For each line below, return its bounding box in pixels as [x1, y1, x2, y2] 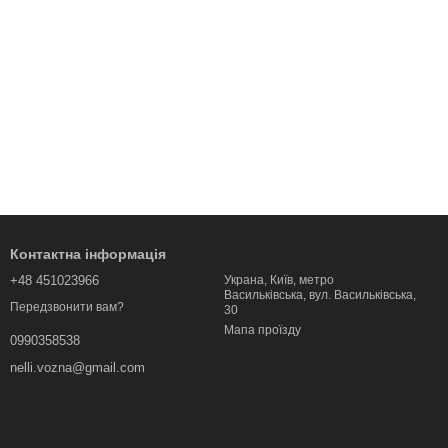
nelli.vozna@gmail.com [10, 360, 145, 376]
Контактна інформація [10, 246, 166, 262]
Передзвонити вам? [10, 300, 124, 315]
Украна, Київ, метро [224, 273, 334, 287]
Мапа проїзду [224, 323, 301, 337]
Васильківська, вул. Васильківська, [224, 288, 416, 302]
